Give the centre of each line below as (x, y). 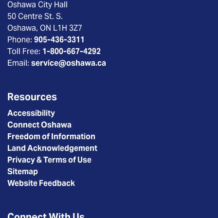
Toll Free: (25, 51)
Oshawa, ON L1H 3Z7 (45, 28)
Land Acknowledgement (52, 148)
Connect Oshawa (39, 125)
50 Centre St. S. (35, 16)
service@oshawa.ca (69, 63)
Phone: (21, 40)
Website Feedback (41, 183)
